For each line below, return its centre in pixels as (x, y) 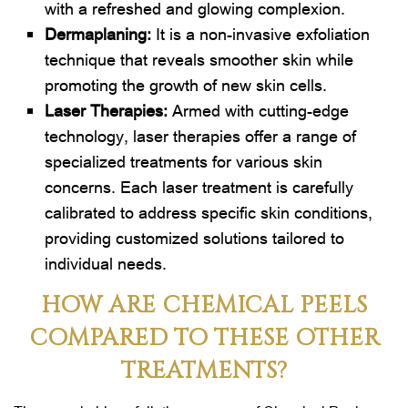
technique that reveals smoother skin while (199, 59)
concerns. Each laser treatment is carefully (199, 186)
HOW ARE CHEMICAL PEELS (204, 305)
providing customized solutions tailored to (195, 237)
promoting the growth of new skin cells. (186, 84)
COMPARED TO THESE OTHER (204, 338)
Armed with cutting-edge (261, 110)
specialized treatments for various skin (184, 161)
